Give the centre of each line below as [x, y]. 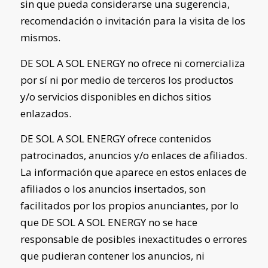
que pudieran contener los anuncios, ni [112, 256]
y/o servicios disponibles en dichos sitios [115, 96]
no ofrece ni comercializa [185, 63]
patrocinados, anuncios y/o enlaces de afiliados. [133, 156]
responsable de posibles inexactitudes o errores [133, 239]
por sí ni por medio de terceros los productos [127, 80]
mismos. [40, 38]
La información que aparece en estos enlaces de [133, 172]
